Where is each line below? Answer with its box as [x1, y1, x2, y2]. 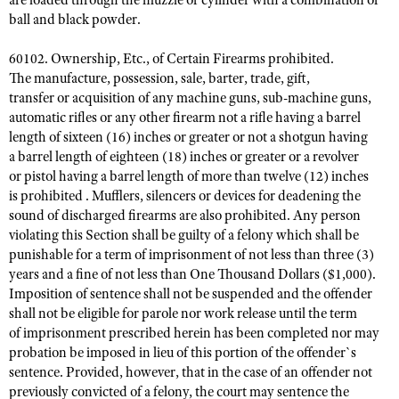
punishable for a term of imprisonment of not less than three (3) [9, 246, 374, 264]
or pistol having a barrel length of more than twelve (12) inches [9, 167, 369, 185]
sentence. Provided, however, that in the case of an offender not [9, 363, 372, 381]
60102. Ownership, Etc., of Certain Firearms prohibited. [9, 50, 334, 68]
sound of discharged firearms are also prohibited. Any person [9, 207, 361, 224]
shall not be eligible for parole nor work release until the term [9, 305, 357, 322]
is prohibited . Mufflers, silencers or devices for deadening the [9, 187, 361, 205]
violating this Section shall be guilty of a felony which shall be [9, 226, 359, 244]
